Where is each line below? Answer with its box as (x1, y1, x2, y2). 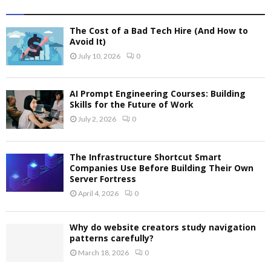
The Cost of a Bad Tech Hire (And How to (70, 24, 248, 36)
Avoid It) (70, 35, 106, 47)
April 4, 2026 (78, 188, 119, 198)
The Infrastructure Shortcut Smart (70, 151, 221, 163)
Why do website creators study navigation (70, 221, 256, 233)
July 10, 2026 (78, 51, 120, 60)
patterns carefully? (70, 232, 154, 244)
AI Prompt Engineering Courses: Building (70, 88, 246, 100)
